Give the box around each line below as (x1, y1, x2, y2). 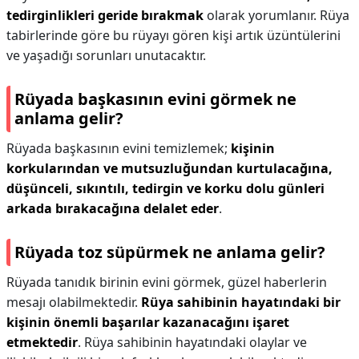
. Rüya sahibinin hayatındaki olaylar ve (78, 333, 307, 351)
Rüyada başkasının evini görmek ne (14, 88, 296, 110)
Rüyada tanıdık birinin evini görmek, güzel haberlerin (6, 273, 327, 291)
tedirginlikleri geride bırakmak (6, 6, 204, 24)
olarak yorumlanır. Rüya (204, 6, 349, 24)
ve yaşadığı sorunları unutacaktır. (6, 46, 206, 64)
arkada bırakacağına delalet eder (6, 200, 219, 217)
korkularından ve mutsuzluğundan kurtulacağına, (6, 159, 333, 177)
